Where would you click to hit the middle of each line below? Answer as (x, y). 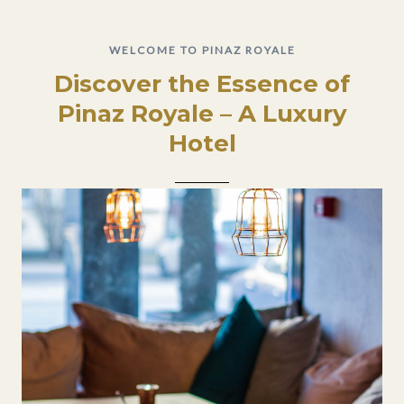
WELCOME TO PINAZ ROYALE (202, 50)
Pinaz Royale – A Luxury (202, 114)
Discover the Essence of (202, 84)
